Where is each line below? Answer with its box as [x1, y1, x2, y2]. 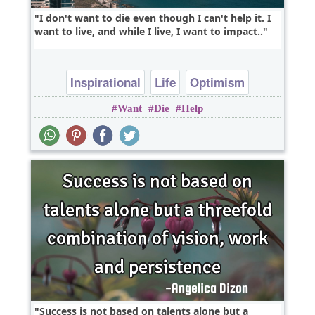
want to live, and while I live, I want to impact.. [34, 25, 263, 39]
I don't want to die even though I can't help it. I [39, 11, 271, 25]
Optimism [190, 74, 245, 91]
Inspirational [70, 74, 141, 91]
